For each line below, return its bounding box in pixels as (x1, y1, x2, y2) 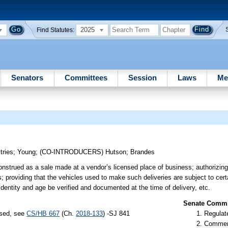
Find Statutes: (37, 26, 75, 33)
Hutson (105, 148, 127, 156)
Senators (11, 73, 44, 82)
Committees (64, 73, 107, 82)
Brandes (130, 148, 155, 156)
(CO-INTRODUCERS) (40, 148, 106, 156)
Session (128, 73, 157, 82)
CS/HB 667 (26, 209, 60, 217)
